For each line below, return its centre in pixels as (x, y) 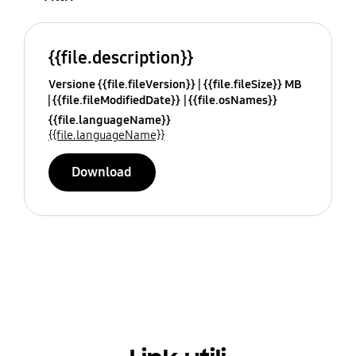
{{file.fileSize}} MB (252, 84)
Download (102, 172)
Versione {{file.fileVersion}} (122, 84)
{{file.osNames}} (232, 100)
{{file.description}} (120, 57)
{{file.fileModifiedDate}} (116, 100)
